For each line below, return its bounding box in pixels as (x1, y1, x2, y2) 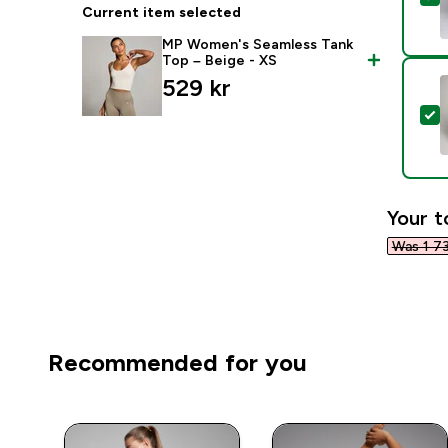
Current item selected (82, 4, 242, 20)
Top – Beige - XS (162, 52, 278, 68)
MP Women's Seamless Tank (162, 36, 354, 52)
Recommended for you (48, 349, 307, 376)
